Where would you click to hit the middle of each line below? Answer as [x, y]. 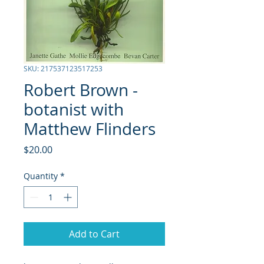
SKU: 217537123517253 [63, 68]
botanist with [74, 109]
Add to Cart [94, 234]
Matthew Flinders [90, 129]
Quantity [41, 176]
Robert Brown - [81, 90]
